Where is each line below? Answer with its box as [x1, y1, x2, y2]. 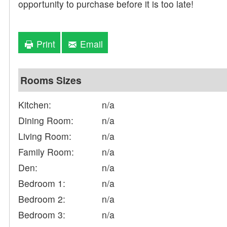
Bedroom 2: [18, 193, 66, 206]
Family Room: [18, 145, 74, 159]
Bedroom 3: [18, 208, 66, 221]
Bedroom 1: [18, 177, 66, 190]
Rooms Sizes [20, 73, 82, 88]
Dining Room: [18, 114, 74, 127]
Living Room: [18, 130, 72, 143]
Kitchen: [18, 98, 52, 111]
